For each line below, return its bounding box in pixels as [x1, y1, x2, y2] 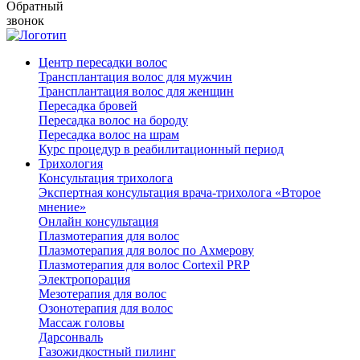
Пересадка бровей [39, 98, 137, 112]
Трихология [39, 156, 103, 170]
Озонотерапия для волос [39, 301, 173, 315]
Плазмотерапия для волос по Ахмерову [39, 243, 254, 257]
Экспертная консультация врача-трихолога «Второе [39, 185, 321, 199]
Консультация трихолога [39, 170, 173, 185]
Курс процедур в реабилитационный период [39, 141, 284, 156]
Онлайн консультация [39, 214, 158, 228]
